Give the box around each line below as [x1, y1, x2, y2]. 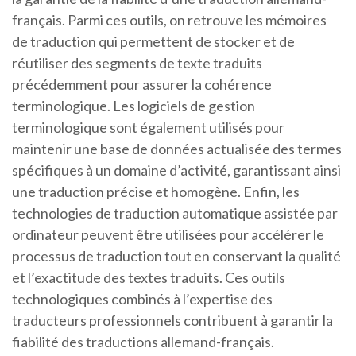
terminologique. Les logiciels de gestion [12, 97, 255, 115]
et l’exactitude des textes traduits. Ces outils [12, 269, 285, 287]
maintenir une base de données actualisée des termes [12, 140, 342, 158]
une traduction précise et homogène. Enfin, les [12, 183, 300, 201]
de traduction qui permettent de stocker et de [12, 33, 295, 51]
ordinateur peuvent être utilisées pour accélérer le [12, 226, 324, 244]
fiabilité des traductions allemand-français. [12, 333, 274, 351]
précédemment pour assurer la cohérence [12, 75, 272, 94]
